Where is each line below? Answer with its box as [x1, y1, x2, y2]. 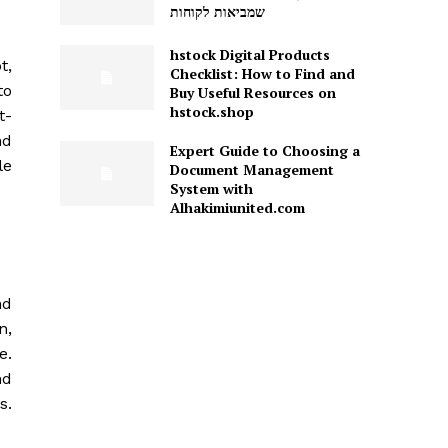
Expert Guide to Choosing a [169, 140, 360, 160]
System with [169, 178, 253, 198]
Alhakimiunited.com [169, 197, 305, 217]
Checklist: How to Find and [169, 63, 355, 83]
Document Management [169, 159, 334, 179]
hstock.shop [169, 101, 254, 121]
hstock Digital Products [169, 44, 330, 64]
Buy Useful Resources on [169, 82, 336, 102]
